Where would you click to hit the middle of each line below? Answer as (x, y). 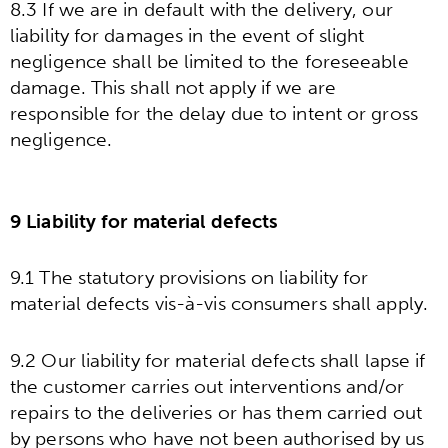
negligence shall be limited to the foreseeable (209, 61)
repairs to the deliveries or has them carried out (216, 412)
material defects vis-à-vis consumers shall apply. (219, 304)
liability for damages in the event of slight (187, 35)
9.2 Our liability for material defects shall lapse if (218, 360)
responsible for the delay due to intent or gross (214, 113)
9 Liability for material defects (144, 221)
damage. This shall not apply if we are (173, 87)
